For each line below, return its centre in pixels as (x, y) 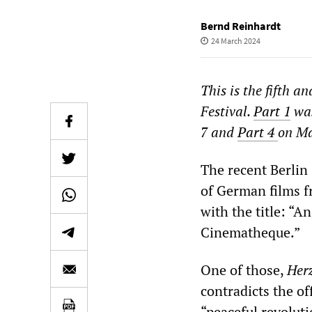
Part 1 (272, 111)
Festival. (227, 111)
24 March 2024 (235, 41)
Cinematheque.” (250, 232)
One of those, (244, 270)
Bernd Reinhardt (241, 26)
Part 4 (258, 132)
